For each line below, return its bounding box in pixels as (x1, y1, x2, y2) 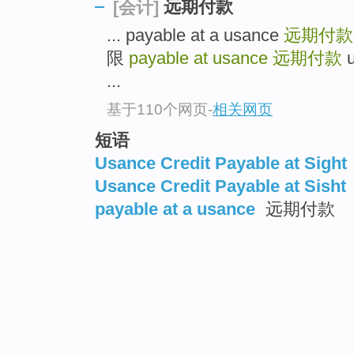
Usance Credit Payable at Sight (95, 153, 347, 173)
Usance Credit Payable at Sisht (95, 175, 346, 196)
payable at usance (129, 48, 273, 69)
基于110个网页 (107, 100, 208, 118)
